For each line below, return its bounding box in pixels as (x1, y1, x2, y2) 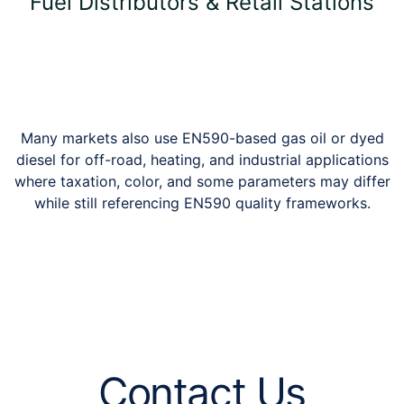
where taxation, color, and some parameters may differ (14, 171, 390, 190)
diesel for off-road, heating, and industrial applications (15, 150, 389, 169)
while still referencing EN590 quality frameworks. (33, 193, 371, 212)
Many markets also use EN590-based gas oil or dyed (20, 128, 384, 147)
